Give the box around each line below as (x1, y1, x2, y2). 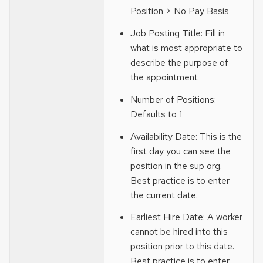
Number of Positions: (130, 93, 216, 106)
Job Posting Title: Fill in (130, 27, 225, 40)
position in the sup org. (130, 159, 222, 172)
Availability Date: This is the (130, 130, 242, 143)
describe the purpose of (130, 56, 228, 69)
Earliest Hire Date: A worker (130, 211, 242, 224)
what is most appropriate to (130, 42, 242, 55)
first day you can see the (130, 144, 231, 157)
